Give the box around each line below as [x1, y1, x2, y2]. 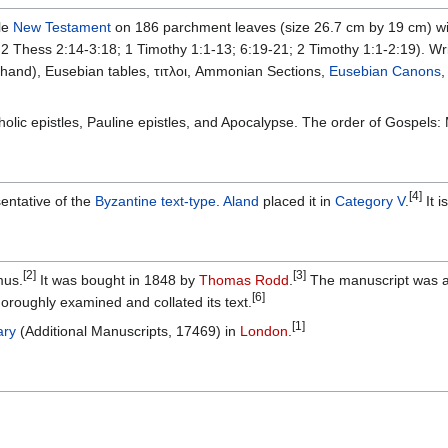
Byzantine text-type [95, 193, 216, 210]
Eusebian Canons [329, 63, 441, 80]
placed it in [259, 193, 335, 210]
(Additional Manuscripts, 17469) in [16, 323, 240, 340]
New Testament [13, 19, 111, 36]
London [240, 323, 288, 340]
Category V [335, 193, 405, 210]
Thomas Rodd [199, 272, 289, 289]
